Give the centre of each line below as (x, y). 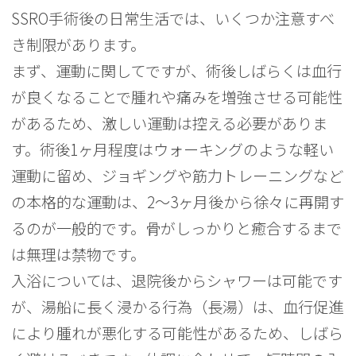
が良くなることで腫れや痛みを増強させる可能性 (177, 97)
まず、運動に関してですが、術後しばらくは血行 (177, 70)
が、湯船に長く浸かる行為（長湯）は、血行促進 (178, 306)
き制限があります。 (79, 44)
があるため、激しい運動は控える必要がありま (170, 123)
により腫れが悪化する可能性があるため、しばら (178, 333)
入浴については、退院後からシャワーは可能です (177, 280)
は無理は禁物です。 (79, 254)
